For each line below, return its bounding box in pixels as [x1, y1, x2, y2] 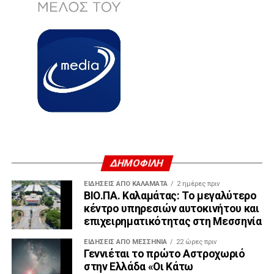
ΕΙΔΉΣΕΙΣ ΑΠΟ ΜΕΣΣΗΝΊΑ [83, 237, 167, 246]
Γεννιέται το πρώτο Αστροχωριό [83, 247, 245, 260]
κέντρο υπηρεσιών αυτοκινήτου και [83, 202, 259, 215]
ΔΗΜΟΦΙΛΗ [109, 157, 165, 169]
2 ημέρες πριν [176, 179, 220, 188]
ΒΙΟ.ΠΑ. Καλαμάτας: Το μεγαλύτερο [83, 189, 257, 202]
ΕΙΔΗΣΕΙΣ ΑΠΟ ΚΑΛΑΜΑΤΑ [83, 179, 168, 188]
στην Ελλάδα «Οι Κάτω [83, 260, 193, 273]
